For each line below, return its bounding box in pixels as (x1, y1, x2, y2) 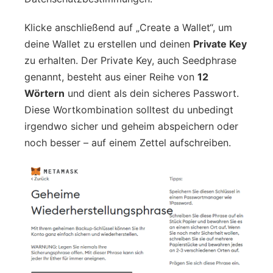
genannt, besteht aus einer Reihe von (24, 70, 197, 83)
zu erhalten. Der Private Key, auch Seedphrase (24, 54, 236, 66)
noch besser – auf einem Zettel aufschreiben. (24, 136, 231, 149)
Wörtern (24, 87, 65, 99)
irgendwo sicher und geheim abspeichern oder (24, 119, 238, 132)
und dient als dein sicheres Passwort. (65, 87, 239, 99)
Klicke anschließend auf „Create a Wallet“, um (24, 21, 232, 34)
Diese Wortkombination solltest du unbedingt (24, 103, 233, 116)
